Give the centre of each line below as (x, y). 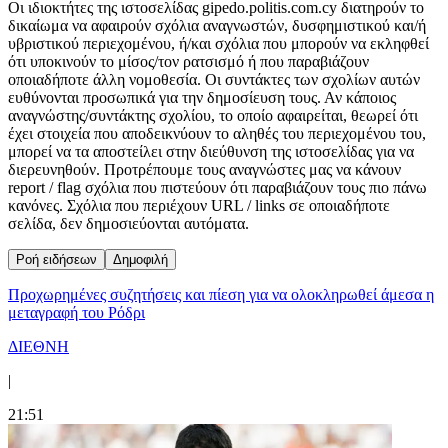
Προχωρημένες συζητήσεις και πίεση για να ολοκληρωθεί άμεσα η (221, 295)
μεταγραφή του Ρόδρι (76, 313)
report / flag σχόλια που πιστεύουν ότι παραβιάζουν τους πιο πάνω (217, 188)
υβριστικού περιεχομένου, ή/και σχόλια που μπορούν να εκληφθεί (218, 44)
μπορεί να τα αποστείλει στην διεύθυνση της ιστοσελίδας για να (211, 152)
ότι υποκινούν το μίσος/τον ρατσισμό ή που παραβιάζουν (188, 62)
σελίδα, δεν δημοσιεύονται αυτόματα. (128, 224)
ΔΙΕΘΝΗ (38, 347)
